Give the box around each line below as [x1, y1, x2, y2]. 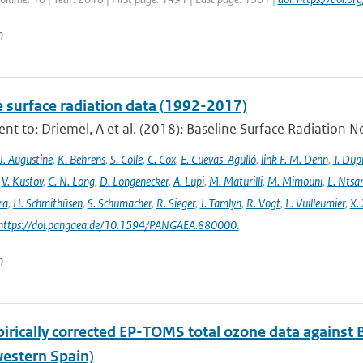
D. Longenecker [99, 173, 169, 189]
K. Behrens [57, 152, 105, 167]
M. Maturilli [208, 173, 263, 189]
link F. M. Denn [260, 152, 328, 167]
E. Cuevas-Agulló [180, 152, 256, 167]
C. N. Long [47, 173, 95, 189]
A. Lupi [173, 173, 204, 189]
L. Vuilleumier [284, 195, 345, 211]
